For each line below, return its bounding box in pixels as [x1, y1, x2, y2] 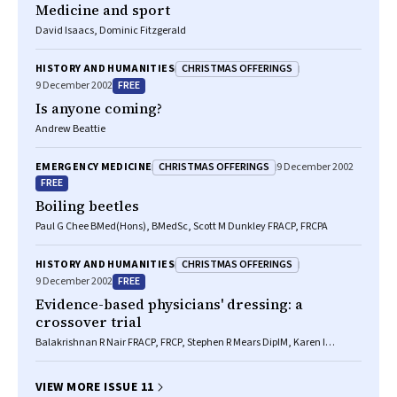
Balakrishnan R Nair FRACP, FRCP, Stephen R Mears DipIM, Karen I [35, 335, 325, 350]
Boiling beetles [35, 196, 139, 215]
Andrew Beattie [35, 121, 105, 136]
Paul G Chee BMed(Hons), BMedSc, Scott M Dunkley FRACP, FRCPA [35, 219, 328, 234]
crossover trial [35, 312, 142, 331]
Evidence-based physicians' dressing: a [35, 294, 303, 314]
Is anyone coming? [35, 98, 162, 118]
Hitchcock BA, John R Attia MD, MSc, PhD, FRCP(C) [35, 349, 261, 364]
